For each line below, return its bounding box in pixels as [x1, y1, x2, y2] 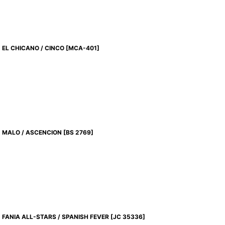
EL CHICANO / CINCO [2, 44, 65, 52]
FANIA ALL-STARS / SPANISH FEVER [2, 213, 109, 221]
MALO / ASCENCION [2, 129, 62, 137]
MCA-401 [68, 44, 97, 52]
